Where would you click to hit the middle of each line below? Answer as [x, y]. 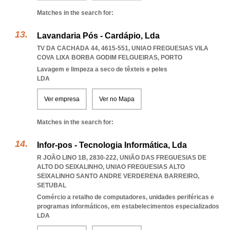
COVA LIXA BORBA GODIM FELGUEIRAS [97, 57]
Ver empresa [62, 99]
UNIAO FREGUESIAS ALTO [145, 167]
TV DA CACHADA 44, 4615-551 [83, 48]
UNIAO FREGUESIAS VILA [170, 48]
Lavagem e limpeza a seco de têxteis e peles [102, 69]
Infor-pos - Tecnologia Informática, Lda [112, 145]
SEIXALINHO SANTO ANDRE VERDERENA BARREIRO [117, 176]
